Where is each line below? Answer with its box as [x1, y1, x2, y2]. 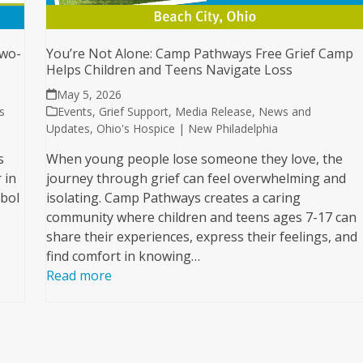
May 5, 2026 [56, 86, 122, 102]
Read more [46, 266, 113, 284]
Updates [46, 120, 91, 136]
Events [58, 103, 93, 119]
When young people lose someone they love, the [46, 149, 344, 168]
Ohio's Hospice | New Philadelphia [96, 120, 279, 136]
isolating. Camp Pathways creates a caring [46, 188, 301, 207]
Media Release [175, 103, 253, 119]
